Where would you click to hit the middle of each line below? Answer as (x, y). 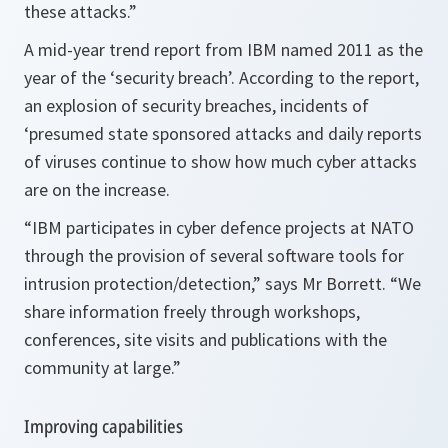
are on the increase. (97, 189)
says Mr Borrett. (327, 283)
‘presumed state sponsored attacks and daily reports (223, 133)
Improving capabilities (103, 426)
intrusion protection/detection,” (144, 283)
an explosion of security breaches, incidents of (196, 105)
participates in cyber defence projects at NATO (238, 227)
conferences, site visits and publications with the (205, 339)
